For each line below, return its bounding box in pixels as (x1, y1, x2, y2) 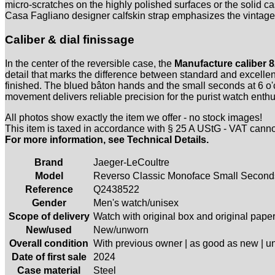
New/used (26, 224, 72, 235)
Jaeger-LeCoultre (93, 157, 169, 168)
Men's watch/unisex (93, 197, 179, 208)
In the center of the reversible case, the (5, 58, 174, 69)
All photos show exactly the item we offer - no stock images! (5, 112, 262, 123)
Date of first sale (11, 251, 87, 262)
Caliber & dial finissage (5, 33, 134, 47)
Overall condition (9, 238, 88, 249)
